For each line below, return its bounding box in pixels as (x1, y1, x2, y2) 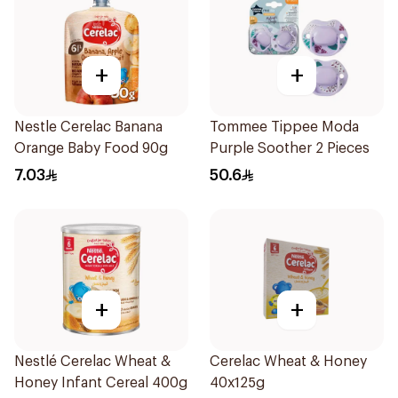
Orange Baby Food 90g (14, 141, 168, 155)
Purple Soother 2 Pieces (210, 141, 370, 155)
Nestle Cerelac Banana (14, 120, 163, 134)
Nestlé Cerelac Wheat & (14, 354, 171, 369)
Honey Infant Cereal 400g (14, 376, 187, 390)
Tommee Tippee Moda (210, 120, 359, 134)
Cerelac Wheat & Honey (210, 354, 367, 369)
